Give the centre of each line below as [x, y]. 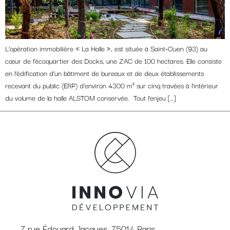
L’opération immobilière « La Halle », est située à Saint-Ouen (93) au [106, 48]
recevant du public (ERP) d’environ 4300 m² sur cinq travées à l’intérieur [112, 85]
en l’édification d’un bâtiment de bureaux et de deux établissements [104, 73]
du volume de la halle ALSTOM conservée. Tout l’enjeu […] [90, 97]
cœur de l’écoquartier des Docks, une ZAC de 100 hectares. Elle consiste [113, 60]
